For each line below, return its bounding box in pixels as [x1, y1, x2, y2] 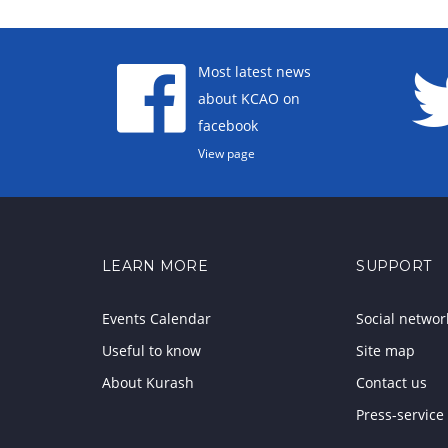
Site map [356, 341, 416, 360]
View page [197, 145, 255, 161]
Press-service [356, 405, 445, 424]
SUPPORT [356, 257, 432, 275]
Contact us [356, 373, 428, 392]
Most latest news [197, 62, 311, 81]
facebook [197, 116, 258, 135]
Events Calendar [102, 309, 211, 328]
